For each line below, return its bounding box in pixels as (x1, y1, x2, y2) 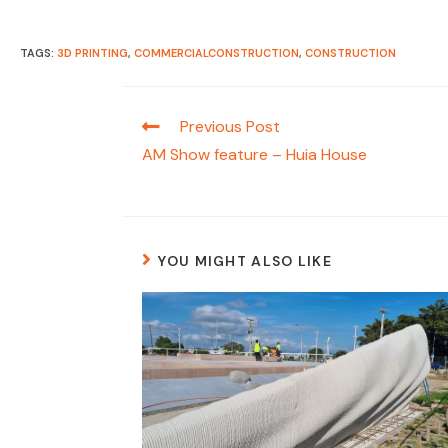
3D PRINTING (57, 46, 128, 60)
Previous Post (180, 116, 280, 137)
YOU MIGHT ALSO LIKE (158, 252, 333, 270)
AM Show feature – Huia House (142, 144, 367, 165)
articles (141, 154, 189, 172)
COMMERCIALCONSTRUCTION (134, 46, 299, 60)
